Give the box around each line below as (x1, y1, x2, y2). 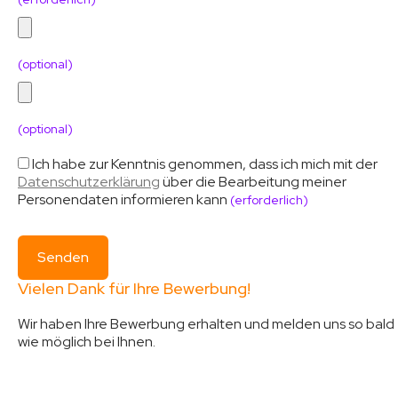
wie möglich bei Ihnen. (18, 332, 155, 351)
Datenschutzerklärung (18, 172, 160, 191)
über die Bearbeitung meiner (160, 172, 346, 191)
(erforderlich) (230, 192, 308, 208)
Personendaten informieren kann (18, 190, 230, 209)
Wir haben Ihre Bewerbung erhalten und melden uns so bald (18, 314, 394, 333)
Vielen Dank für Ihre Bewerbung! (18, 278, 251, 298)
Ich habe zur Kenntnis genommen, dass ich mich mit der (32, 155, 378, 173)
